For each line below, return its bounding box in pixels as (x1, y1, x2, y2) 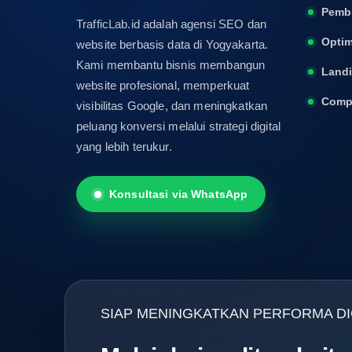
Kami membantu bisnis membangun (76, 59, 266, 72)
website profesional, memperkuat (76, 79, 250, 93)
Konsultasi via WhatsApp (109, 188, 248, 201)
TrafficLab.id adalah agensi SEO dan (76, 18, 267, 31)
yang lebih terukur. (76, 141, 172, 154)
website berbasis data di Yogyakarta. (76, 38, 269, 52)
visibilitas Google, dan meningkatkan (76, 100, 268, 113)
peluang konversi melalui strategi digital (76, 120, 280, 134)
